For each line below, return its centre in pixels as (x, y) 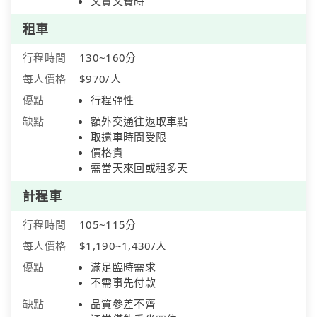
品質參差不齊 (123, 304)
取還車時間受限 (129, 137)
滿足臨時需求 (123, 267)
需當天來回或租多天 (139, 168)
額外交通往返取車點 (139, 121)
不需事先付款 (123, 283)
